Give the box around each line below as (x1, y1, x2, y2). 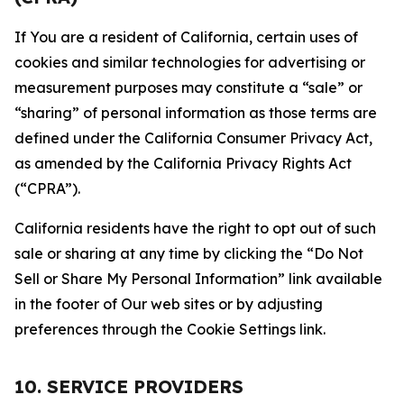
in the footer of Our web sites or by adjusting (14, 295, 323, 313)
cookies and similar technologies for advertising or (14, 53, 365, 71)
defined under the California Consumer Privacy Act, (14, 129, 372, 147)
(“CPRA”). (14, 179, 80, 197)
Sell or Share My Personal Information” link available (14, 270, 382, 288)
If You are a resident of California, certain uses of (14, 28, 358, 46)
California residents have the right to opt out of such (14, 219, 376, 237)
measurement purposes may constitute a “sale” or (14, 78, 363, 96)
